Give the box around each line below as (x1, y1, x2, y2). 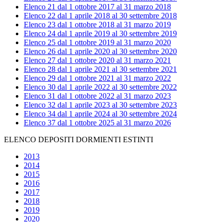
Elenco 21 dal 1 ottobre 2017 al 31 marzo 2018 (24, 2, 171, 11)
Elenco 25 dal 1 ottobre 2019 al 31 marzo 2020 (24, 38, 171, 47)
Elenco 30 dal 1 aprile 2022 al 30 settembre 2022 (24, 83, 177, 92)
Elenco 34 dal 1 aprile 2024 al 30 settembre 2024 (24, 110, 177, 118)
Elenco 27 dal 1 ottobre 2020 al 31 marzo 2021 (24, 56, 171, 65)
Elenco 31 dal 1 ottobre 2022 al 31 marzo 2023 (24, 92, 171, 101)
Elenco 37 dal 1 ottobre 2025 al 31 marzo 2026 (24, 118, 171, 127)
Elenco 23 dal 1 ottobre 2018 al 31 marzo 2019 (24, 20, 171, 29)
